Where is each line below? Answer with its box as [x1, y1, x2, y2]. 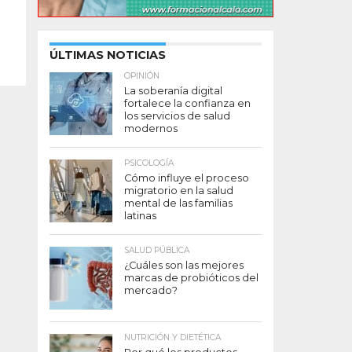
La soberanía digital [124, 85, 222, 97]
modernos [124, 123, 178, 135]
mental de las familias [124, 197, 233, 210]
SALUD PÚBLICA [124, 245, 189, 256]
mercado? [124, 284, 178, 297]
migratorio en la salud [124, 185, 233, 197]
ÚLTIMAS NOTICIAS [49, 48, 166, 63]
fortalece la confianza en [124, 97, 251, 110]
